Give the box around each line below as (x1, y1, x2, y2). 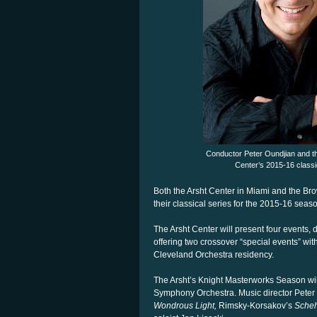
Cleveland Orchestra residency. (154, 250, 274, 260)
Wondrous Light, (154, 301, 217, 311)
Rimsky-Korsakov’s (217, 301, 292, 311)
